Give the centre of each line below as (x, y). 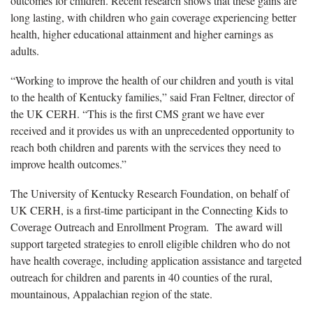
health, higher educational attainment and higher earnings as (142, 34)
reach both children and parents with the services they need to (146, 147)
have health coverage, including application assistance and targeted (156, 260)
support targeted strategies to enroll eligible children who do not (150, 243)
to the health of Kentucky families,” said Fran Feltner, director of (152, 96)
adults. (25, 50)
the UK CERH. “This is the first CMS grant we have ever (137, 113)
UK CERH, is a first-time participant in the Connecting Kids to (149, 210)
